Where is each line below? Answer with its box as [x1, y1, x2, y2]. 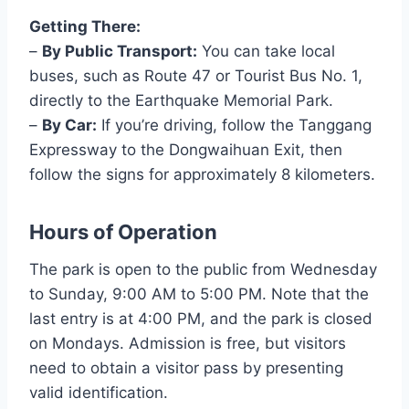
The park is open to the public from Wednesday [29, 260, 377, 279]
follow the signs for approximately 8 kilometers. [29, 165, 375, 184]
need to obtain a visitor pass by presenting [29, 359, 343, 378]
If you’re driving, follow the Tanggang [97, 116, 372, 135]
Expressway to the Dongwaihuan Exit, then [29, 141, 342, 160]
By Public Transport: [42, 42, 197, 61]
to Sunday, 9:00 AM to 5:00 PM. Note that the [29, 285, 369, 304]
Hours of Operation [29, 220, 217, 245]
